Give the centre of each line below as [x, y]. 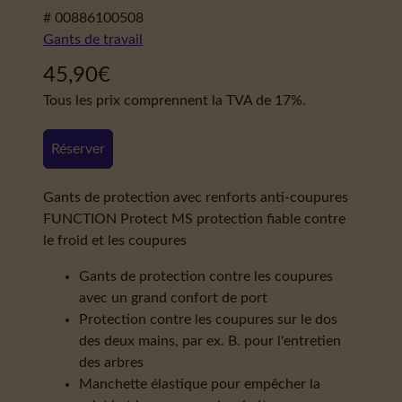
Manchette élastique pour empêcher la [200, 384]
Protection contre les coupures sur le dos [208, 319]
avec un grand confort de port [173, 298]
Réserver [78, 149]
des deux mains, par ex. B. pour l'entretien [210, 341]
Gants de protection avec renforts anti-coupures [196, 197]
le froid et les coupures [115, 240]
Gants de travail [93, 39]
